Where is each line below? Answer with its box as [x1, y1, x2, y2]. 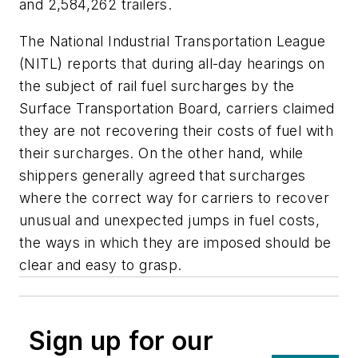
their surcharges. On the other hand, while [19, 144, 304, 161]
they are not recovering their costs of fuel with [19, 121, 334, 139]
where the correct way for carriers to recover [19, 189, 329, 206]
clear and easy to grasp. [19, 256, 182, 273]
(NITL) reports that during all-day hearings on [19, 54, 325, 72]
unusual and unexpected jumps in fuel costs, [19, 211, 320, 229]
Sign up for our [29, 324, 213, 356]
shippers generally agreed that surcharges [19, 166, 306, 184]
